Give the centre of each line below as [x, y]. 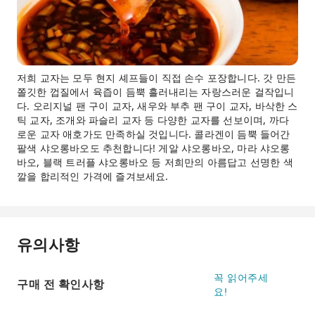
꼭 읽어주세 [241, 278]
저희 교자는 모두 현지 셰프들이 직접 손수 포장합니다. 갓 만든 [156, 78]
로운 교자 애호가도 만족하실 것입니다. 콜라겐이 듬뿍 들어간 [154, 134]
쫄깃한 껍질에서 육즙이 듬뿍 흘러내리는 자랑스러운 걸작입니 [156, 92]
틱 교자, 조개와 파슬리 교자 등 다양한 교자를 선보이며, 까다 [153, 120]
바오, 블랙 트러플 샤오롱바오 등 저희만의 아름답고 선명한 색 [155, 162]
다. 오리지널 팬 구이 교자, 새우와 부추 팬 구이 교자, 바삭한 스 [157, 106]
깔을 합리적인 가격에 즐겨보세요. [93, 176]
